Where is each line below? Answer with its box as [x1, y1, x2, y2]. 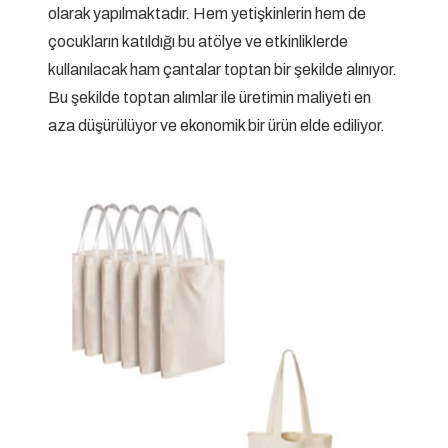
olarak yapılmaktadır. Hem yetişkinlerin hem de [48, 5, 366, 23]
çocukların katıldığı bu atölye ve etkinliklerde [48, 33, 348, 51]
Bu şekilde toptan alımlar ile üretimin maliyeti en [48, 89, 371, 107]
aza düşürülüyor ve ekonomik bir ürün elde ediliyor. [48, 117, 385, 135]
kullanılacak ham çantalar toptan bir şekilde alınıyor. [48, 61, 397, 79]
